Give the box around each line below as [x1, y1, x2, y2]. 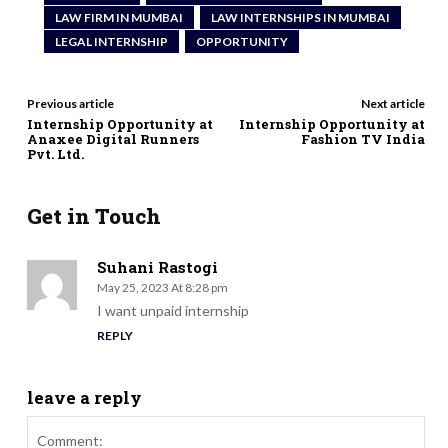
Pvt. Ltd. [27, 145, 84, 164]
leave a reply [27, 386, 142, 410]
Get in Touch [27, 202, 161, 231]
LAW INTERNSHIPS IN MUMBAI [211, 10, 390, 26]
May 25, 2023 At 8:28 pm [97, 280, 228, 296]
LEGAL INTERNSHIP [55, 34, 168, 50]
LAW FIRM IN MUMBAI [55, 10, 183, 26]
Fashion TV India [300, 130, 425, 149]
